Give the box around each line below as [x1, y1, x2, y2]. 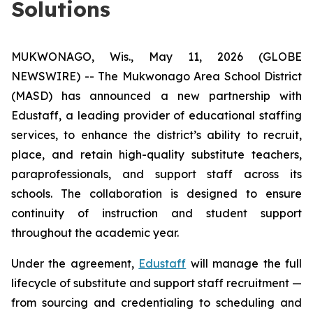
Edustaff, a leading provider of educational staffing [11, 108, 302, 122]
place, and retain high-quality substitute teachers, [11, 147, 302, 161]
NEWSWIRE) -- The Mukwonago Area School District [11, 69, 302, 83]
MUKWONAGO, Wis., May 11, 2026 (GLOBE [11, 50, 302, 64]
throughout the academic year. [11, 226, 179, 240]
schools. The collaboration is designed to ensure [11, 187, 302, 201]
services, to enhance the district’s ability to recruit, [11, 128, 302, 142]
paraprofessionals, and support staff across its [11, 167, 302, 181]
